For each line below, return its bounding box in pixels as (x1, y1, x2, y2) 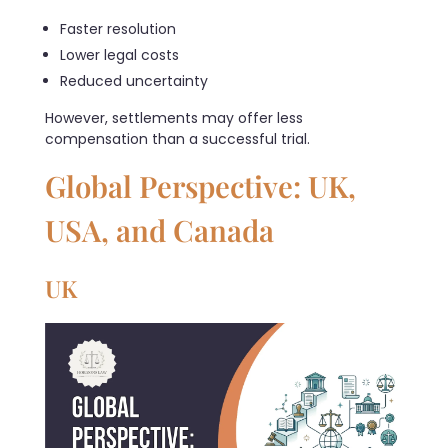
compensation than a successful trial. (45, 128, 310, 149)
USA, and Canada (45, 209, 274, 249)
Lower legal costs (60, 44, 180, 65)
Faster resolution (60, 18, 177, 39)
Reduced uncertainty (60, 70, 209, 91)
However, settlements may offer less (45, 107, 303, 128)
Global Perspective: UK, (45, 165, 356, 205)
